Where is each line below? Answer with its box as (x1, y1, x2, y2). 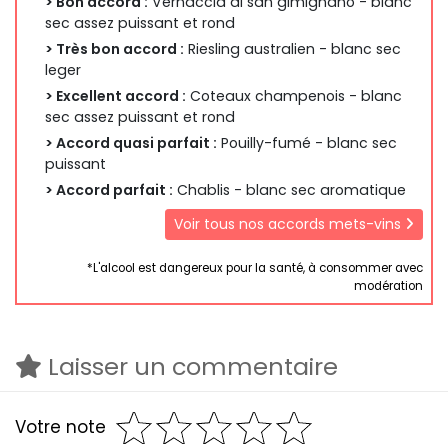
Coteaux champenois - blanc (186, 86, 402, 107)
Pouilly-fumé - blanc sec (217, 133, 397, 154)
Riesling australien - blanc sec (184, 39, 401, 60)
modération (354, 277, 423, 294)
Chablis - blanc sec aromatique (173, 180, 406, 201)
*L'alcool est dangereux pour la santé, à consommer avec (87, 259, 423, 276)
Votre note (15, 415, 106, 440)
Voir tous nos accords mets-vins (174, 214, 405, 235)
